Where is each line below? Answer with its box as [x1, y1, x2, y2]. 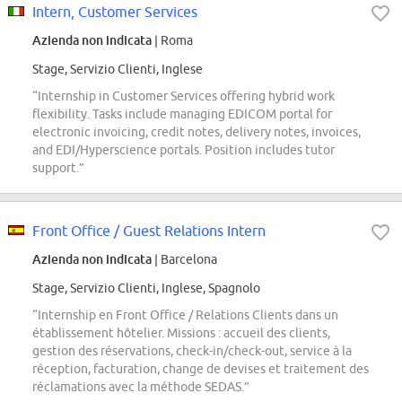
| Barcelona [152, 252, 217, 267]
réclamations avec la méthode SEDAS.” [32, 380, 249, 395]
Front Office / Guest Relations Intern [32, 223, 266, 240]
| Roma [152, 33, 193, 48]
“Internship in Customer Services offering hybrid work [32, 89, 335, 104]
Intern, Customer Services [32, 4, 197, 21]
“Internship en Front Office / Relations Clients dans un [32, 308, 338, 323]
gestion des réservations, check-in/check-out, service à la [32, 344, 352, 359]
